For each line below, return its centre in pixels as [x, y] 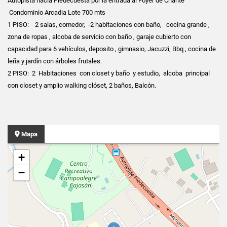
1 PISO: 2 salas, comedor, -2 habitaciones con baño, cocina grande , [109, 24]
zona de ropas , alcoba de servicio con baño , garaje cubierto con [99, 36]
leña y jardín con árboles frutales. [55, 61]
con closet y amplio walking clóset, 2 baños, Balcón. [82, 85]
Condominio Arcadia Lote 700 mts [56, 12]
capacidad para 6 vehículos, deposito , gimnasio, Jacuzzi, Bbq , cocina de [112, 49]
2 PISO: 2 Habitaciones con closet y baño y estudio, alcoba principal [109, 73]
